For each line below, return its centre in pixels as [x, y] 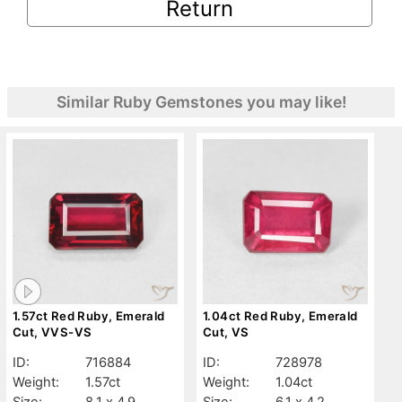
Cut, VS [226, 332]
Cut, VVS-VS [52, 332]
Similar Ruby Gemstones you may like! [201, 101]
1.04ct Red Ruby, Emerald [280, 315]
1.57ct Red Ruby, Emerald [89, 315]
